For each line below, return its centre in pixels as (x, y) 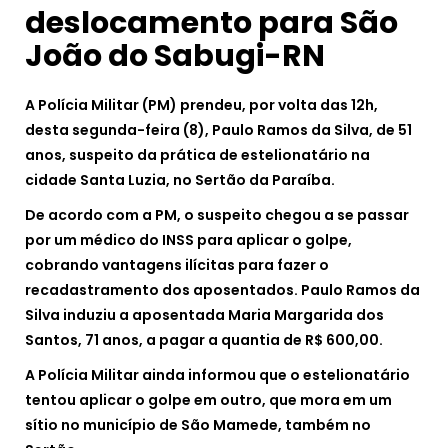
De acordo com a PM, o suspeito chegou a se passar (217, 215)
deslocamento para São (211, 23)
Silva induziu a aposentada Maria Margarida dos (204, 315)
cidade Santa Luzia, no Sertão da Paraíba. (180, 180)
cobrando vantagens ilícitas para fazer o (177, 265)
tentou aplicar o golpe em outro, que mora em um (208, 400)
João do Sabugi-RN (175, 56)
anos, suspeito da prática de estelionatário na (197, 155)
